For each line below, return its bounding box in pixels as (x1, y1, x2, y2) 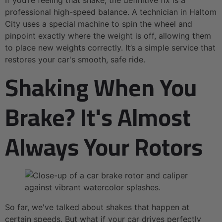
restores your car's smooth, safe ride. (5, 54, 145, 64)
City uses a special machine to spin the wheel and (5, 18, 192, 29)
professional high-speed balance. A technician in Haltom (5, 6, 217, 17)
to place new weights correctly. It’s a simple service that (5, 42, 216, 53)
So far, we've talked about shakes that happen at (5, 202, 189, 212)
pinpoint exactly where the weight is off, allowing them (5, 30, 211, 41)
